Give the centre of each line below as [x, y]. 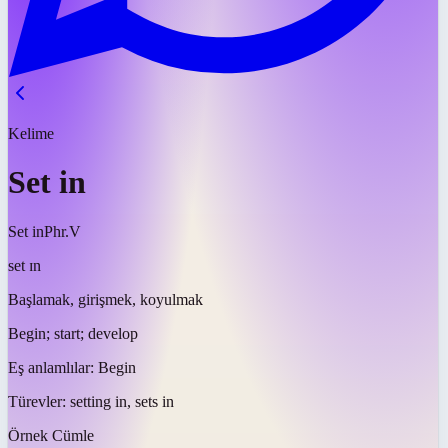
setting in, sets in [122, 401]
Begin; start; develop [73, 333]
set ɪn [24, 265]
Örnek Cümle [51, 435]
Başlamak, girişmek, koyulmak [105, 299]
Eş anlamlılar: [53, 367]
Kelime [31, 133]
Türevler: [39, 401]
